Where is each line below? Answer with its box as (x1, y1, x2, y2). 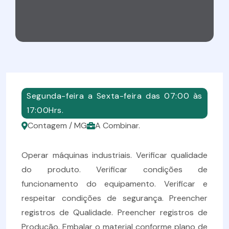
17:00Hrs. (27, 105, 64, 116)
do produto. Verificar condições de (21, 164, 208, 175)
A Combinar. (95, 120, 140, 131)
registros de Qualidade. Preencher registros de (21, 207, 208, 218)
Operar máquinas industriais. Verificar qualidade (21, 150, 208, 161)
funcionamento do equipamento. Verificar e (21, 178, 208, 189)
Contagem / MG (28, 120, 87, 131)
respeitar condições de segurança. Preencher (21, 193, 208, 203)
